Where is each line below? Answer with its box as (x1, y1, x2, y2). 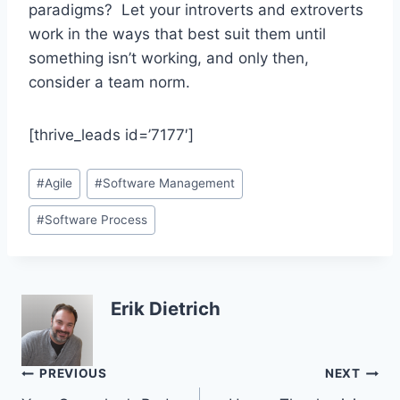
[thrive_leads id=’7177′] (29, 126, 194, 145)
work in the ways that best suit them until (29, 25, 326, 44)
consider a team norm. (29, 73, 190, 92)
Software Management (103, 176, 236, 191)
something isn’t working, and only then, (29, 49, 309, 68)
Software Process (45, 212, 148, 228)
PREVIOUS (39, 366, 107, 381)
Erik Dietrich (111, 296, 221, 320)
